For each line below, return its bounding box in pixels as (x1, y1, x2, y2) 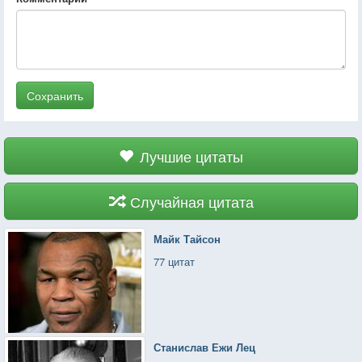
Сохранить (27, 86, 83, 103)
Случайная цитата (129, 190, 254, 212)
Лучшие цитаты (140, 145, 243, 166)
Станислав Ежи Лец (154, 339, 256, 355)
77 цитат (154, 253, 196, 269)
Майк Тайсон (154, 230, 221, 246)
